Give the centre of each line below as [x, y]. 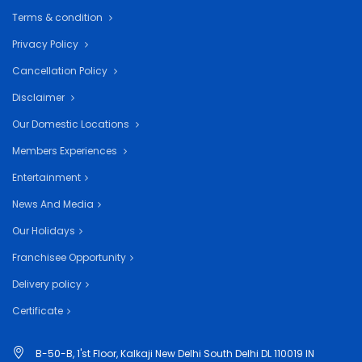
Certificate [38, 311]
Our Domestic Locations [72, 124]
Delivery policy [47, 284]
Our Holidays [44, 231]
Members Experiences [66, 151]
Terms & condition [59, 17]
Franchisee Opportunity [69, 257]
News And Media [53, 204]
